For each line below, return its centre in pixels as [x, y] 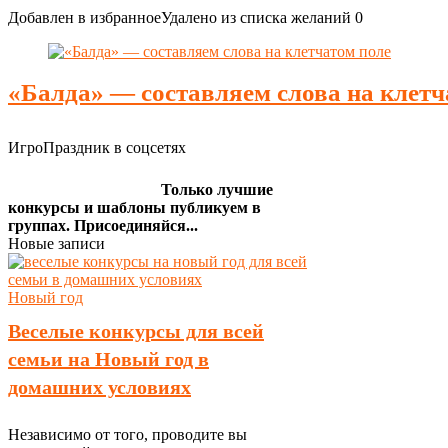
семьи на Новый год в [108, 359]
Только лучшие [217, 189]
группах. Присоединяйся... [103, 225]
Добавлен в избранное [84, 17]
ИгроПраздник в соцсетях [97, 147]
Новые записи [56, 243]
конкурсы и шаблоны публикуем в [134, 207]
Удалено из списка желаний [256, 17]
